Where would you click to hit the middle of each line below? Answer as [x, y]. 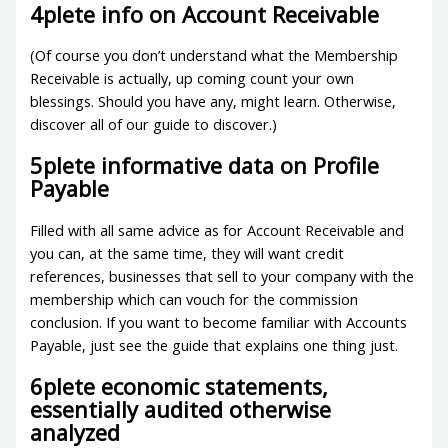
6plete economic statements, [179, 386]
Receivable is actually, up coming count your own [192, 78]
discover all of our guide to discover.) [154, 124]
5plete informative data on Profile [205, 166]
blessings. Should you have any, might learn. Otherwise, [213, 101]
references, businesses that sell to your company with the [222, 275]
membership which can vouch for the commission [194, 298]
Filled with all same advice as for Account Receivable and [217, 229]
